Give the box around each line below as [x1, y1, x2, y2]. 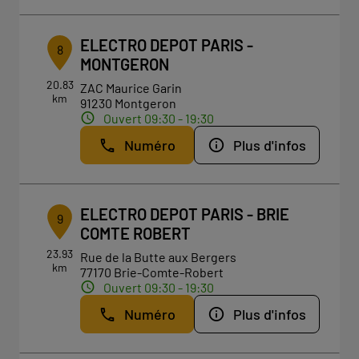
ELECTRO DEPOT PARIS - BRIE [80, 204, 290, 224]
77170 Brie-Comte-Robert [80, 264, 224, 280]
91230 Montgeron [80, 95, 177, 111]
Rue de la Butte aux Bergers [80, 249, 237, 264]
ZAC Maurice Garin [80, 80, 183, 95]
